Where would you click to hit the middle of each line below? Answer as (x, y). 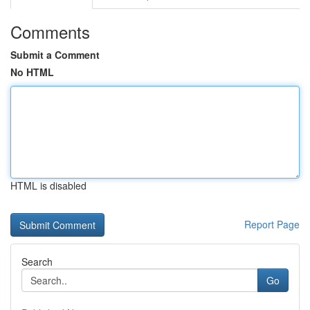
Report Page (272, 224)
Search (37, 262)
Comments (50, 31)
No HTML (32, 72)
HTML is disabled (48, 185)
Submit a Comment (55, 55)
